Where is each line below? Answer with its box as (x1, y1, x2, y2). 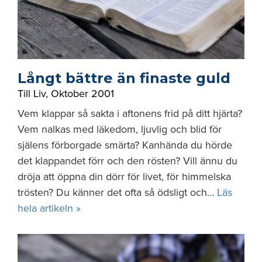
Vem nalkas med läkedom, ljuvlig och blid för (18, 123, 222, 136)
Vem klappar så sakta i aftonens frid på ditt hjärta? (18, 107, 242, 120)
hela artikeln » (18, 202, 81, 215)
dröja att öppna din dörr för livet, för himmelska (18, 170, 231, 183)
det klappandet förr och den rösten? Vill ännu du (18, 154, 237, 167)
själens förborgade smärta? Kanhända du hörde (18, 139, 232, 151)
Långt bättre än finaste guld (18, 70, 230, 87)
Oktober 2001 (51, 87, 114, 100)
